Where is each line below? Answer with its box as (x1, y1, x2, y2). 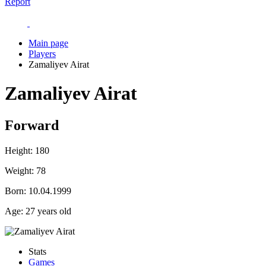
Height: (5, 145, 33, 156)
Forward (5, 117, 59, 133)
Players (28, 49, 56, 59)
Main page (28, 38, 68, 48)
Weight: (5, 165, 34, 176)
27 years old (23, 205, 71, 216)
